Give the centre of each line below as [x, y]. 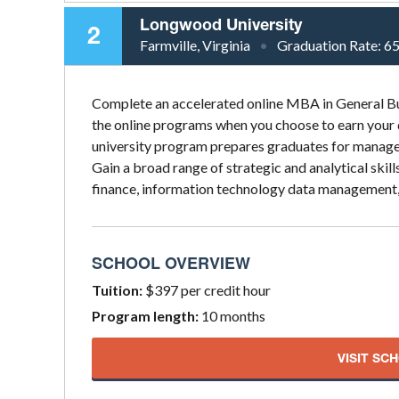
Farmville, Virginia [195, 45]
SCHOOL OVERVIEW [171, 262]
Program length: [145, 315]
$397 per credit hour [207, 289]
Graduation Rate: [330, 45]
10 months [232, 315]
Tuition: [117, 289]
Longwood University [221, 24]
